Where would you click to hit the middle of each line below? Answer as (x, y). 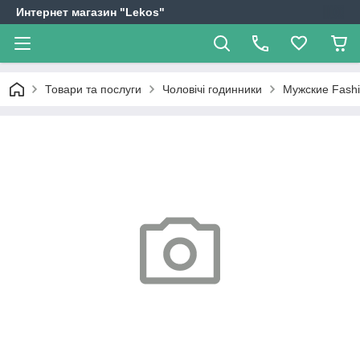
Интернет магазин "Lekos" (90, 12)
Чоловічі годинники (212, 89)
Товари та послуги (93, 89)
